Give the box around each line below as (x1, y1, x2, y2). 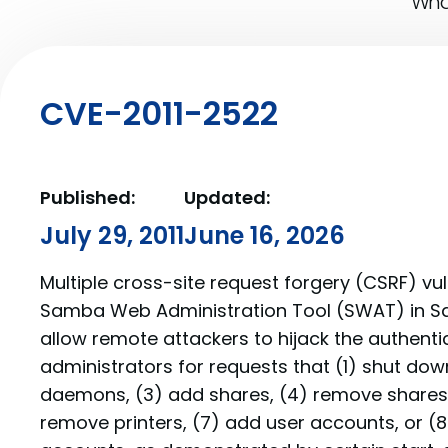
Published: (40, 185, 135, 210)
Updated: (184, 185, 270, 210)
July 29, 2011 (40, 219, 184, 252)
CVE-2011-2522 (40, 91, 278, 136)
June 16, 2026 (184, 219, 345, 252)
